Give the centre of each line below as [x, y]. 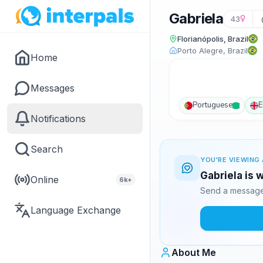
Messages [53, 88]
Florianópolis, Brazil [213, 39]
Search [47, 149]
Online [45, 180]
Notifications [58, 119]
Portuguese [213, 105]
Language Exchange [76, 210]
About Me [194, 252]
